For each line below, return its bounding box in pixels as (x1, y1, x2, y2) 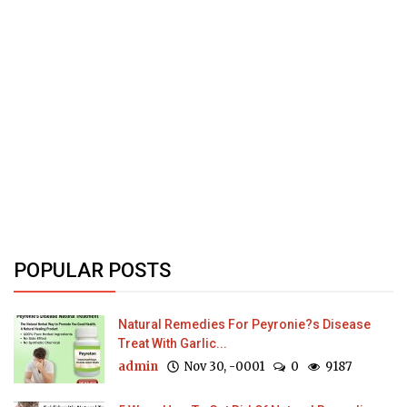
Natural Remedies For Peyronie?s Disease (118, 316, 371, 332)
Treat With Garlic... (118, 335, 227, 351)
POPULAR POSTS (14, 258, 171, 282)
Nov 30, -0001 (179, 358, 264, 374)
